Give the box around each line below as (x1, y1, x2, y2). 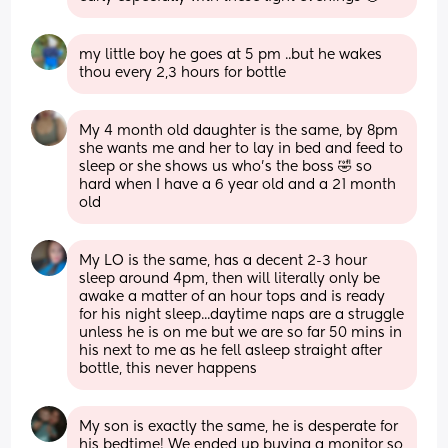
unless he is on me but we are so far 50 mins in (79, 325, 403, 340)
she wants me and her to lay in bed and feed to (79, 141, 404, 156)
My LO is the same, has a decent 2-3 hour (79, 253, 368, 268)
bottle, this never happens (79, 361, 258, 376)
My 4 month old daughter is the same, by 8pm (79, 123, 399, 138)
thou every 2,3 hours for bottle (79, 65, 287, 80)
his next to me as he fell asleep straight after (79, 343, 383, 358)
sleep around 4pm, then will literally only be (79, 271, 381, 286)
